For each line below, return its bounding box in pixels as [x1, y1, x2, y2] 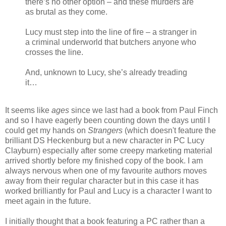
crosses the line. [25, 47, 83, 56]
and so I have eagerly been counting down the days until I [5, 116, 210, 125]
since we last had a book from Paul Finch [69, 106, 218, 115]
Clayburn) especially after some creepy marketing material [5, 146, 212, 155]
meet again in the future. [5, 197, 91, 206]
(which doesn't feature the [125, 126, 216, 135]
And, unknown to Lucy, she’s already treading [25, 68, 187, 77]
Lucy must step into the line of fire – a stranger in [25, 27, 197, 36]
